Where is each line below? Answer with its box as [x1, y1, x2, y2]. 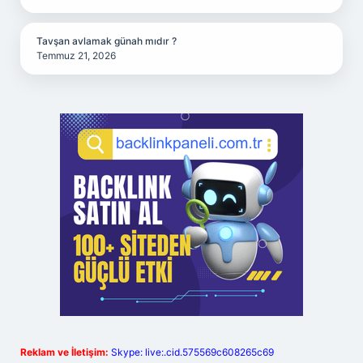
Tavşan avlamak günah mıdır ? [36, 35, 177, 47]
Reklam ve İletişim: [20, 346, 109, 358]
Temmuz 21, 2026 [36, 49, 116, 62]
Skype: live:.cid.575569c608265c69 [111, 346, 274, 358]
